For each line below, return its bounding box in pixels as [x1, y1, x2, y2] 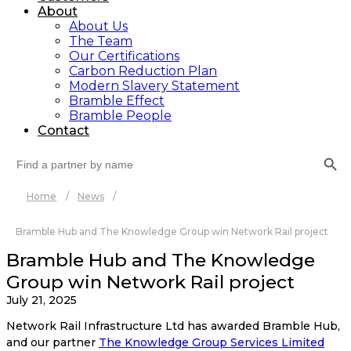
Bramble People [69, 107, 172, 123]
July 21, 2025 [6, 292, 77, 307]
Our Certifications [69, 48, 179, 63]
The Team [69, 33, 132, 49]
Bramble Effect [69, 92, 165, 108]
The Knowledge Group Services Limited [99, 335, 324, 349]
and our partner [6, 335, 99, 349]
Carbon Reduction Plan [69, 63, 217, 78]
